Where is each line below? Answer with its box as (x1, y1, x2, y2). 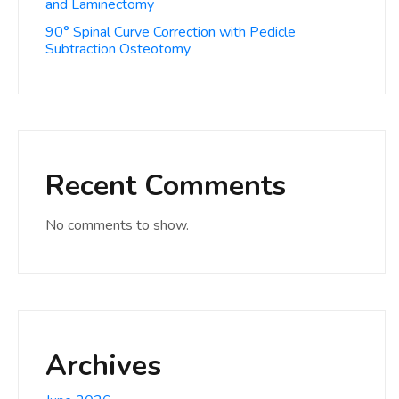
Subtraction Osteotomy (45, 39, 191, 59)
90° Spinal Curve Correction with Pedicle (45, 22, 296, 42)
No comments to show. (45, 216, 189, 235)
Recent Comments (45, 167, 286, 205)
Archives (45, 346, 161, 385)
